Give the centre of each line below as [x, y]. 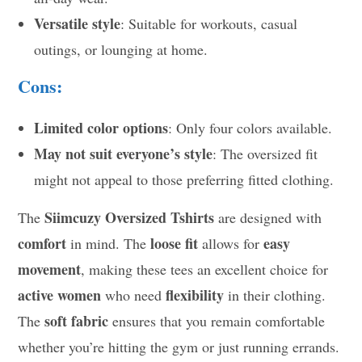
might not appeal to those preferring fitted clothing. [184, 179]
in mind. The [109, 243]
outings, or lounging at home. [121, 49]
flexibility [195, 295]
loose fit [175, 243]
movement [50, 269]
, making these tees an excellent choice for [205, 269]
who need [134, 295]
